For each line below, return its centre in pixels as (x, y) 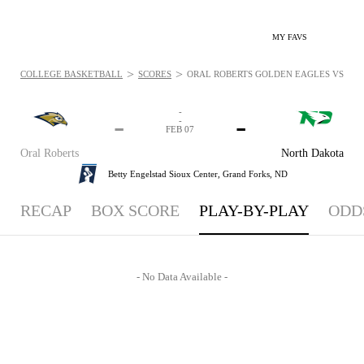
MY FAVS (290, 37)
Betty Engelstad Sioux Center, (165, 173)
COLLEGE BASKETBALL (71, 74)
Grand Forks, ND (255, 173)
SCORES (155, 74)
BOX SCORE (135, 210)
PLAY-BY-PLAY (254, 210)
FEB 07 (180, 129)
